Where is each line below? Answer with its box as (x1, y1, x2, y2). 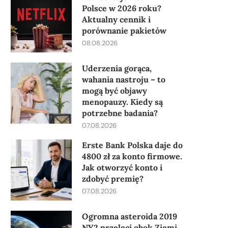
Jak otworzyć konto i (82, 162, 162, 173)
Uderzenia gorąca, (82, 63, 152, 73)
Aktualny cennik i (82, 14, 151, 24)
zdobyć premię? (82, 173, 144, 184)
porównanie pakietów (82, 25, 166, 36)
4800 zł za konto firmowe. (82, 151, 182, 161)
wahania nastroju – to (82, 74, 165, 84)
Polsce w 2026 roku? (82, 3, 161, 13)
